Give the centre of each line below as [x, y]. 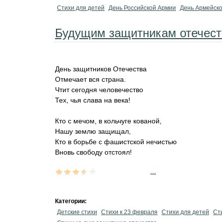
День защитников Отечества [101, 69]
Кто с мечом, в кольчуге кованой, [108, 121]
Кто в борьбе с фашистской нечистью [116, 142]
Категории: [72, 201]
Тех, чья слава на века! [93, 100]
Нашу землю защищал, [93, 131]
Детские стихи [77, 212]
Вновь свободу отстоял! [93, 152]
